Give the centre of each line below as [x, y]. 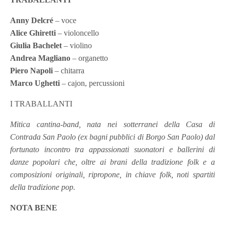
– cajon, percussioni [93, 83]
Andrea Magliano [40, 58]
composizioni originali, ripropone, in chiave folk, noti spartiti [113, 174]
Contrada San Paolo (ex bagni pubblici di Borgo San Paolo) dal [113, 137]
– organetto [89, 58]
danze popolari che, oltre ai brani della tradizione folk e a [113, 162]
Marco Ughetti [35, 83]
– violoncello [79, 33]
